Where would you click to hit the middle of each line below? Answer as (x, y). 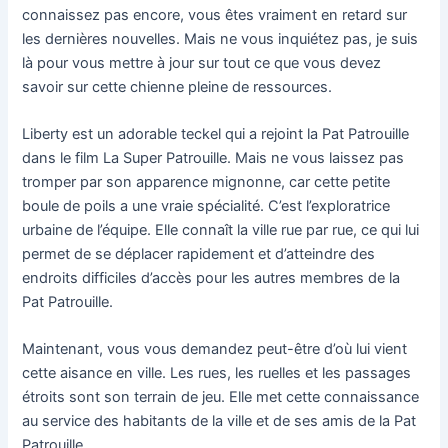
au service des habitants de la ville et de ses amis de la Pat (219, 421)
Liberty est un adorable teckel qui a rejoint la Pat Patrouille (216, 133)
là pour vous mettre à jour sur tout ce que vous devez (202, 62)
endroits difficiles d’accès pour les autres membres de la (211, 277)
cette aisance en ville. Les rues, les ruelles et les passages (217, 373)
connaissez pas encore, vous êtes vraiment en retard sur (215, 14)
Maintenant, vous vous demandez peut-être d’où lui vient (215, 349)
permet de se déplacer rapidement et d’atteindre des (199, 253)
